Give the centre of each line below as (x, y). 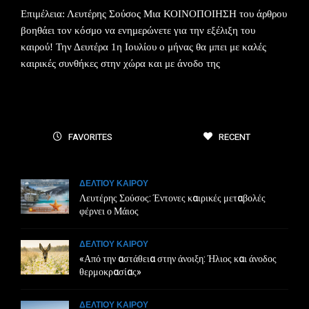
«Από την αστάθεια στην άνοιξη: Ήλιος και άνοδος (178, 259)
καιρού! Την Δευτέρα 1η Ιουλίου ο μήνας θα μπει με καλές (143, 47)
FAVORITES (89, 137)
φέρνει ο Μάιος (109, 211)
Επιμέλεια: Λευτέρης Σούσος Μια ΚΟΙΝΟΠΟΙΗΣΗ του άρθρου (154, 14)
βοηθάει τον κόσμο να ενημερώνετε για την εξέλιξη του (138, 30)
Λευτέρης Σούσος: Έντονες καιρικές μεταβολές (172, 198)
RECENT (233, 137)
